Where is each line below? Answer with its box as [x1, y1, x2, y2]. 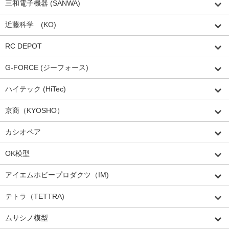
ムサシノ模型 [5, 213, 48, 222]
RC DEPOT [5, 41, 42, 50]
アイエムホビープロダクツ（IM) [5, 170, 109, 179]
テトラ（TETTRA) [5, 192, 64, 200]
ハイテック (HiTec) [5, 84, 66, 93]
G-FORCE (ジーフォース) [5, 63, 88, 72]
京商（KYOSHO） [5, 106, 64, 114]
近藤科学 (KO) [5, 20, 56, 29]
